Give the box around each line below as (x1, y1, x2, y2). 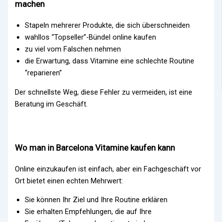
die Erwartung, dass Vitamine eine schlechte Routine (25, 56, 195, 65)
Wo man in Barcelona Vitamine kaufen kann (15, 142, 175, 153)
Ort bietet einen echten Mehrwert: (15, 176, 123, 185)
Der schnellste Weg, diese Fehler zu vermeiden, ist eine (15, 87, 193, 97)
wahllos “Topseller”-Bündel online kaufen (25, 32, 157, 42)
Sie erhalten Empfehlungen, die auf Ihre (25, 207, 152, 217)
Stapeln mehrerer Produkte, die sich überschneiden (25, 20, 190, 30)
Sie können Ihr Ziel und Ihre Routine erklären (25, 195, 168, 205)
